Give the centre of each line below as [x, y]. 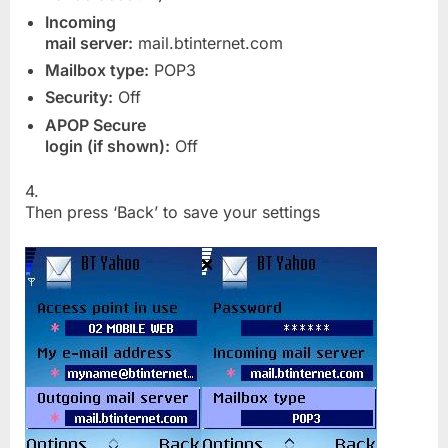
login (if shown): [107, 145]
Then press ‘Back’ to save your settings [172, 211]
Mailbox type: [97, 69]
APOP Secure [95, 124]
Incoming [80, 21]
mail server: [89, 42]
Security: [79, 97]
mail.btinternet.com [208, 42]
